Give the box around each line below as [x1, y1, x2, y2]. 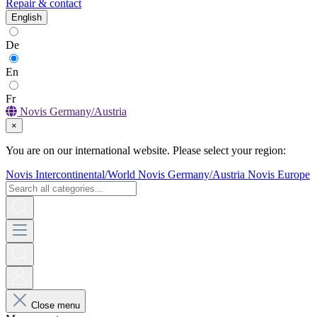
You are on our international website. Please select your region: [6, 144, 286, 156]
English [11, 12, 42, 23]
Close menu [31, 300, 80, 311]
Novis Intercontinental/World [6, 168, 138, 180]
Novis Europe [248, 168, 310, 180]
